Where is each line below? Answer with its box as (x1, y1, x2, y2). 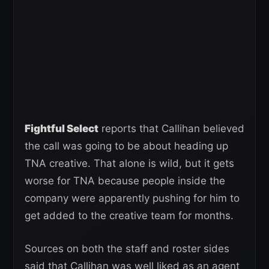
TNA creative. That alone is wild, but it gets (25, 157, 234, 169)
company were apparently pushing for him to (25, 192, 240, 204)
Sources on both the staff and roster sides (25, 242, 229, 255)
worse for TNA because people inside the (25, 174, 225, 187)
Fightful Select (25, 122, 98, 134)
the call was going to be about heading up (25, 139, 228, 152)
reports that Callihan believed (98, 122, 244, 134)
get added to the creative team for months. (25, 209, 234, 222)
